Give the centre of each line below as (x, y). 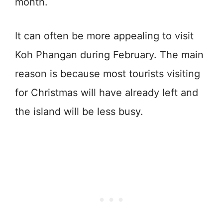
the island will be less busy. (79, 111)
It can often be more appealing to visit (104, 36)
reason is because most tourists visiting (108, 73)
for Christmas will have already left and (107, 92)
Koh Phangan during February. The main (109, 55)
